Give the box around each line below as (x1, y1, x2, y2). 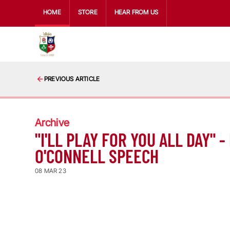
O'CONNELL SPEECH (35, 145, 159, 167)
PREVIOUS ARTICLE (44, 75, 100, 83)
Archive (35, 117, 69, 129)
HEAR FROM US (114, 8, 159, 16)
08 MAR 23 (35, 167, 66, 175)
